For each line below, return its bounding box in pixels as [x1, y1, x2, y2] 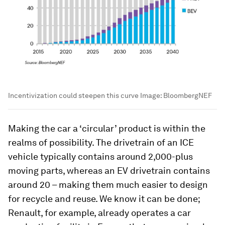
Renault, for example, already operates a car [8, 207, 191, 218]
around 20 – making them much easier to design [8, 179, 208, 190]
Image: [139, 91, 163, 99]
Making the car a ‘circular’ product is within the [8, 123, 205, 134]
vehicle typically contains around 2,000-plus [8, 151, 193, 162]
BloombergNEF [163, 91, 212, 99]
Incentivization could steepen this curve [8, 91, 139, 99]
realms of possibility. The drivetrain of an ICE [8, 137, 194, 148]
